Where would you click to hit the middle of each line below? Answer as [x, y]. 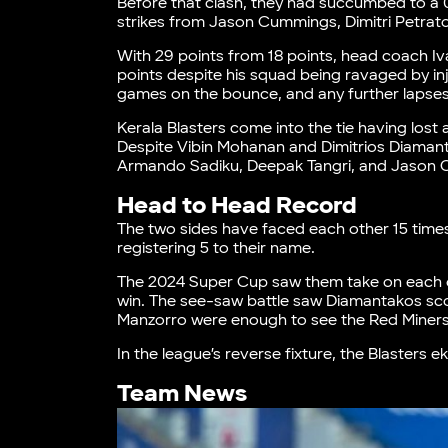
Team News [182, 393]
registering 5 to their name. [216, 248]
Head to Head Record [237, 205]
